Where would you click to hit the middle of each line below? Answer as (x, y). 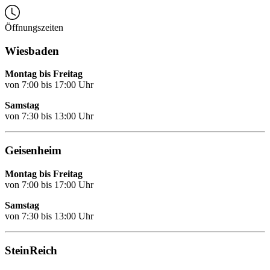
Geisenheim (33, 151)
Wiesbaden (32, 51)
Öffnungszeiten (34, 27)
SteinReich (31, 250)
